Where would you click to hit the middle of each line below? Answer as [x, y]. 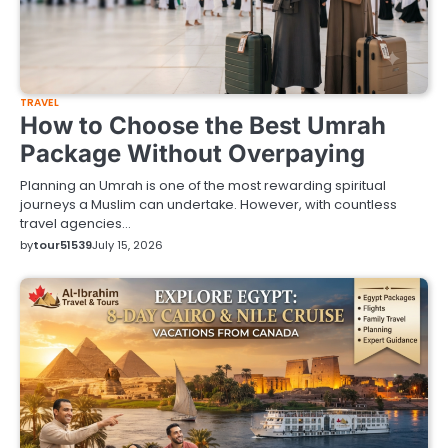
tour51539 [62, 244]
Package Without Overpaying [192, 153]
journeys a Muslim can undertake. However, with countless [208, 204]
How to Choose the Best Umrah [203, 125]
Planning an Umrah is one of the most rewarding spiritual [203, 185]
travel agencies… [75, 223]
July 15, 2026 [127, 244]
